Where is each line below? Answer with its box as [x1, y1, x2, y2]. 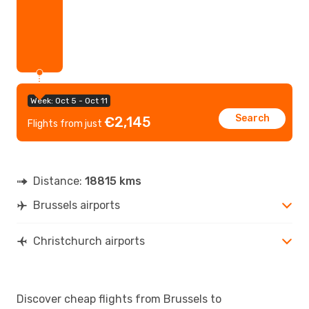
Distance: [33, 174, 85, 188]
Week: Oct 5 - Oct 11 [30, 95, 108, 106]
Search [235, 112, 270, 124]
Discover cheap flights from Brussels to [17, 292, 221, 306]
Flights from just [28, 117, 104, 130]
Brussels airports [33, 198, 120, 212]
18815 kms [85, 174, 141, 188]
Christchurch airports [33, 234, 145, 248]
